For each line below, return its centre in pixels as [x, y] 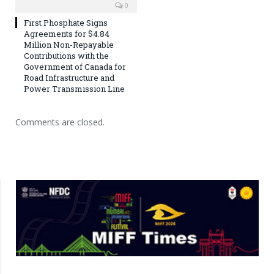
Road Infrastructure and [69, 77]
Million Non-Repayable [69, 44]
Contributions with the [66, 55]
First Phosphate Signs [66, 22]
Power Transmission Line [74, 88]
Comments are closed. [60, 122]
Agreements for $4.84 [67, 33]
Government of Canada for [75, 66]
